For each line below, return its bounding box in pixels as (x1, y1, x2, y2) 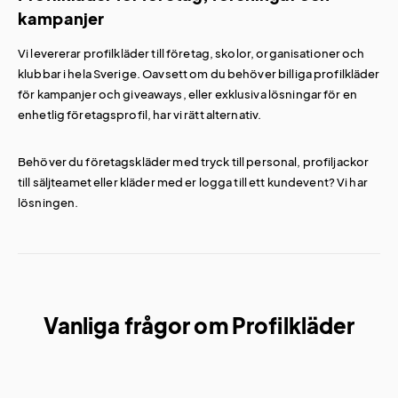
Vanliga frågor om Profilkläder (43, 311, 355, 338)
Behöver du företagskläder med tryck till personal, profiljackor (18, 154, 370, 169)
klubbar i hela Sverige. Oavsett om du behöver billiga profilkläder (18, 66, 380, 81)
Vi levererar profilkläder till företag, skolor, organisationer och (18, 45, 365, 60)
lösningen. (18, 195, 79, 210)
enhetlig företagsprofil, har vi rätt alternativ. (18, 107, 262, 122)
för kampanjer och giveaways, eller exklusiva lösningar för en (18, 86, 357, 101)
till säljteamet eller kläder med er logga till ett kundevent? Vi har (18, 174, 368, 189)
